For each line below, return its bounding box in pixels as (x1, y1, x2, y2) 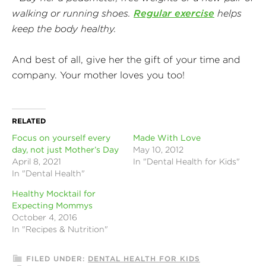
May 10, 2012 (133, 144, 183, 155)
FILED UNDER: (26, 254, 88, 263)
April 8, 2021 (12, 156, 61, 167)
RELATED (12, 115, 46, 125)
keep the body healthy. (12, 22, 116, 34)
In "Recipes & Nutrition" (12, 223, 108, 235)
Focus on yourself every (12, 132, 110, 143)
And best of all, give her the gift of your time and (12, 53, 240, 65)
